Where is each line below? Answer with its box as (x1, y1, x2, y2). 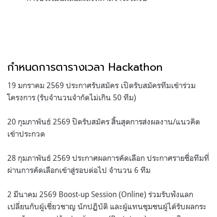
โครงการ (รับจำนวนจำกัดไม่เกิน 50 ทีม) (7, 92, 136, 102)
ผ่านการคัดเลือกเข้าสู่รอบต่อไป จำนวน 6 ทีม (7, 165, 151, 175)
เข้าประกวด (7, 128, 45, 139)
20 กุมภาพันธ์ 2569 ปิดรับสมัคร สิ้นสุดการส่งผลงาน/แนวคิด (7, 116, 200, 126)
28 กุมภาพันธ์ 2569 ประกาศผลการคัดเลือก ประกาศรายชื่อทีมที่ (7, 153, 209, 163)
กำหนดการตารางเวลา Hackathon (7, 59, 163, 75)
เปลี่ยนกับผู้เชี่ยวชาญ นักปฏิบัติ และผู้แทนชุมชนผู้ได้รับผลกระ (7, 201, 206, 211)
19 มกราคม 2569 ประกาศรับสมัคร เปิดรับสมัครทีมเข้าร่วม (7, 80, 196, 90)
